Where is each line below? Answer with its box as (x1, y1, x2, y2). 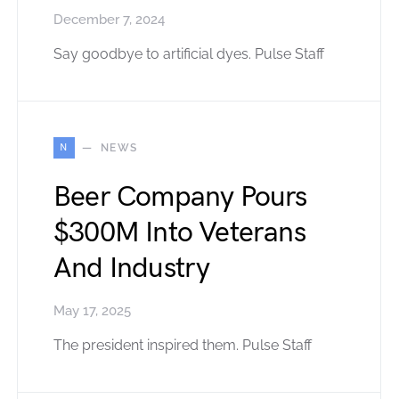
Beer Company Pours (53, 179, 307, 215)
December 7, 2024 (53, 11, 165, 28)
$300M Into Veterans (53, 215, 305, 250)
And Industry (53, 250, 210, 286)
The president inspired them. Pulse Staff (53, 336, 312, 354)
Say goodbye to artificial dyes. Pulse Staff (53, 45, 324, 62)
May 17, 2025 (53, 302, 131, 319)
